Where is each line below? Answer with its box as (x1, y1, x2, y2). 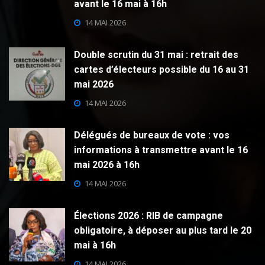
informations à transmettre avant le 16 (74, 144, 248, 156)
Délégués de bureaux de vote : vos (74, 130, 230, 141)
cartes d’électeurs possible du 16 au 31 (74, 64, 249, 76)
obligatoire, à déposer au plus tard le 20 (74, 225, 251, 237)
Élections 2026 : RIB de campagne (74, 210, 223, 222)
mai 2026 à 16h (74, 159, 140, 171)
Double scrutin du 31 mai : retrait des (74, 49, 238, 61)
